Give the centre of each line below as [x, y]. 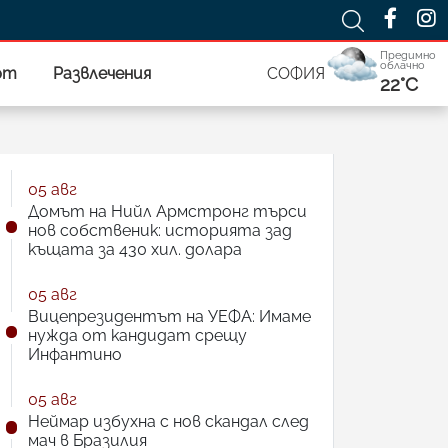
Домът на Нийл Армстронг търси [167, 211]
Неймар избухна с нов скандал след [168, 421]
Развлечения [102, 73]
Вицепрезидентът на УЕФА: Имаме [169, 316]
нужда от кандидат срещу [137, 335]
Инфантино [75, 354]
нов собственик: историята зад [160, 230]
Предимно [408, 55]
